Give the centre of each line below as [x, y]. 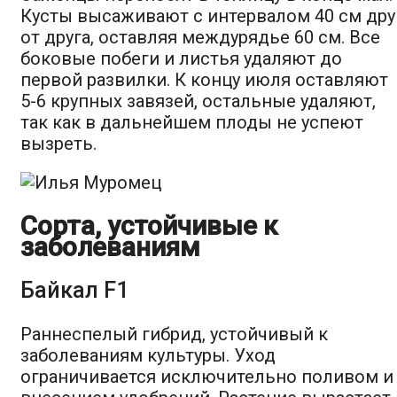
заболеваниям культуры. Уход [148, 355]
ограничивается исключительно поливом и [207, 376]
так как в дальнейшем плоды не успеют [192, 122]
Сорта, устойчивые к [149, 225]
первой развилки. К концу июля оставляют [204, 79]
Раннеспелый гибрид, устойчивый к [174, 334]
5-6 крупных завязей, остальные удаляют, [198, 101]
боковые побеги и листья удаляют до [181, 58]
